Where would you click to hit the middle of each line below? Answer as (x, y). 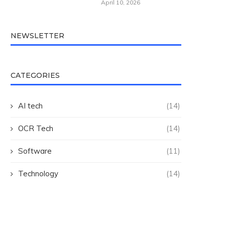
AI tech (30, 106)
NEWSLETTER (37, 36)
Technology (38, 174)
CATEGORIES (35, 76)
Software (35, 151)
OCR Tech (36, 129)
